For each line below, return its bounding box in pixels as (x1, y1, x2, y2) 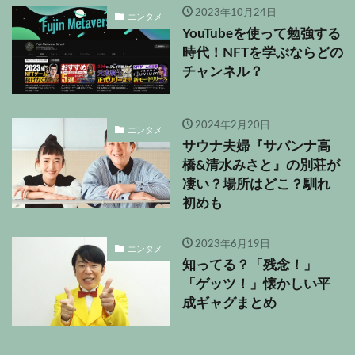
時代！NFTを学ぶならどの (182, 46, 343, 59)
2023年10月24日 (194, 6, 277, 18)
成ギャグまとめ (182, 297, 277, 311)
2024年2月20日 (194, 120, 270, 132)
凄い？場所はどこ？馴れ (182, 178, 330, 192)
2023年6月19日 (194, 239, 270, 250)
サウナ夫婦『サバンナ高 (182, 140, 330, 154)
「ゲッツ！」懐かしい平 (182, 278, 330, 292)
